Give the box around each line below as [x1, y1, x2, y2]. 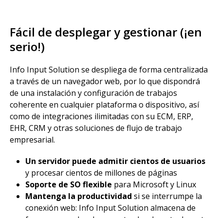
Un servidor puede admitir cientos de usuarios [25, 155, 205, 166]
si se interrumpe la [132, 190, 202, 201]
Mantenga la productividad [25, 190, 132, 201]
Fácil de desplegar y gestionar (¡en [10, 23, 202, 40]
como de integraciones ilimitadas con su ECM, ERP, [10, 110, 193, 122]
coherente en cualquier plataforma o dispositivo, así [10, 99, 199, 110]
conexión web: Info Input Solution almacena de [25, 202, 196, 213]
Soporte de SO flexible [25, 179, 112, 190]
